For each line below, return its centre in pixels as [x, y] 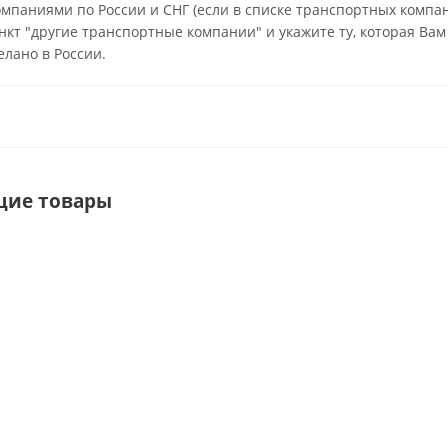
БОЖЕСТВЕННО [140, 332]
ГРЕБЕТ [119, 320]
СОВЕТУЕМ [129, 299]
